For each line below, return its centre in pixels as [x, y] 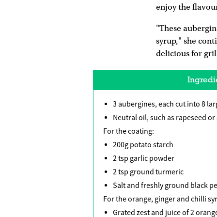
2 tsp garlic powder [144, 158]
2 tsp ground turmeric [148, 172]
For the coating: [129, 131]
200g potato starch [143, 145]
